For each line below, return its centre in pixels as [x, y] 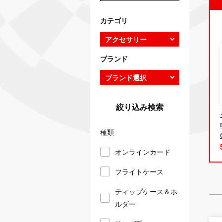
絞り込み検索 [140, 106]
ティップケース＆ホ [146, 191]
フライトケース [139, 171]
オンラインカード [143, 151]
